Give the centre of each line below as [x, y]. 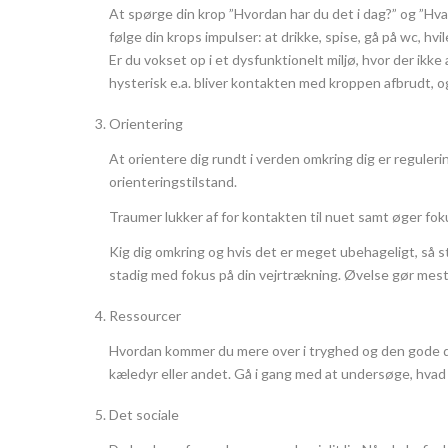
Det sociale [144, 414]
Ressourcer [145, 315]
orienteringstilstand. [173, 182]
